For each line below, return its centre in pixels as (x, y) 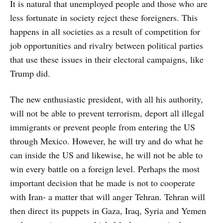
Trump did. (30, 73)
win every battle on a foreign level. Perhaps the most (105, 169)
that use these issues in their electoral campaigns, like (107, 59)
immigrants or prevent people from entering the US (103, 127)
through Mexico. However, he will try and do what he (107, 141)
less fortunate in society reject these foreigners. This (104, 18)
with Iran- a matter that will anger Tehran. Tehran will (108, 197)
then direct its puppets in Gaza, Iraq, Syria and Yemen (108, 211)
